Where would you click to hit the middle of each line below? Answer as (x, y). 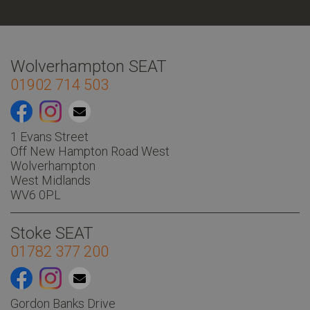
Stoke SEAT (52, 234)
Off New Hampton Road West (90, 152)
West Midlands (51, 181)
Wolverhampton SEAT (89, 67)
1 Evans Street (49, 137)
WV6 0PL (36, 195)
